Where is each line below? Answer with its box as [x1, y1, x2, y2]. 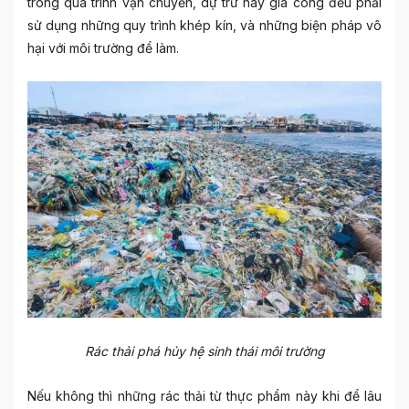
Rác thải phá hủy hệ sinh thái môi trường [84, 342, 325, 359]
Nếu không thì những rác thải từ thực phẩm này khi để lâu [27, 387, 382, 404]
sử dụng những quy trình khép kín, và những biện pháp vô [27, 16, 382, 33]
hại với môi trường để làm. [27, 39, 179, 56]
